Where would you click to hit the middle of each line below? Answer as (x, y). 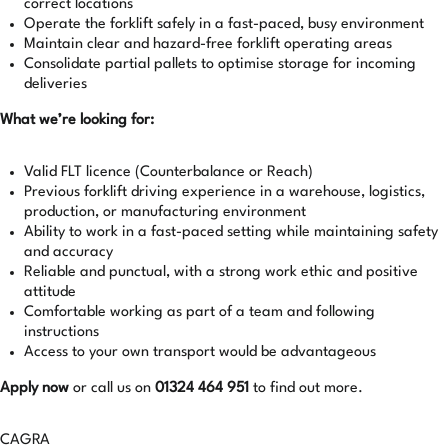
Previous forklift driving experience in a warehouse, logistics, (224, 192)
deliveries (55, 84)
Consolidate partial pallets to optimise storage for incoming (220, 64)
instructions (61, 332)
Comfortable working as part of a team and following (199, 312)
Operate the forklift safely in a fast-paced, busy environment (224, 24)
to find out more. (306, 388)
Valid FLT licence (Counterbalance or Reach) (168, 172)
